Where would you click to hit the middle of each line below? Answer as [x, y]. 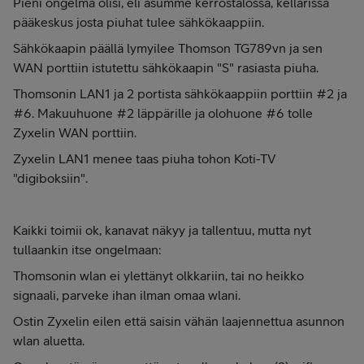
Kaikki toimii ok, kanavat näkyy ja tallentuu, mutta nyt [162, 230]
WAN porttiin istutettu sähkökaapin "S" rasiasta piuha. [166, 67]
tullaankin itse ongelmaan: [87, 249]
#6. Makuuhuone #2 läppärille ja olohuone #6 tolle [163, 113]
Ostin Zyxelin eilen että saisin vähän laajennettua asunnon [179, 321]
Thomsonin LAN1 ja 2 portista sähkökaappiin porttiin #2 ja [180, 93]
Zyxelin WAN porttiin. [75, 132]
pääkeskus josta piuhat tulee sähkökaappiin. [139, 22]
